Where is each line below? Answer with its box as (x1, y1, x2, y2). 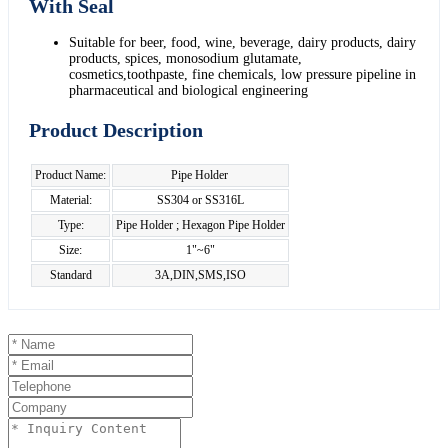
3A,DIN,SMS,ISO (155, 267, 246, 282)
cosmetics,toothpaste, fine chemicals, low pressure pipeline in (69, 66, 416, 82)
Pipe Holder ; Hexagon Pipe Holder (116, 217, 285, 232)
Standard (49, 267, 92, 282)
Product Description (29, 118, 203, 141)
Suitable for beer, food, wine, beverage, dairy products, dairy (69, 34, 416, 50)
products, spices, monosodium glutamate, (69, 50, 302, 66)
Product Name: (35, 167, 106, 182)
